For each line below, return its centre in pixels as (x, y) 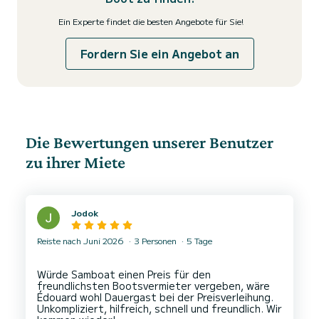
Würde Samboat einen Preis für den (124, 274)
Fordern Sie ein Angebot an (159, 53)
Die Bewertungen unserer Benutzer (150, 142)
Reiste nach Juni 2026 (82, 241)
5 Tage (198, 241)
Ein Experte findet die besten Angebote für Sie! (151, 21)
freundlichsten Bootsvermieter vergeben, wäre (153, 286)
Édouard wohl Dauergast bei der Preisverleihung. (155, 297)
